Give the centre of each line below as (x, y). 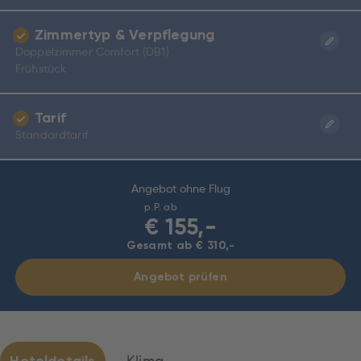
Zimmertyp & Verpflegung (125, 35)
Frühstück (41, 68)
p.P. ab (161, 207)
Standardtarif (52, 135)
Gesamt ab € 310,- (180, 245)
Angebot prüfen (180, 277)
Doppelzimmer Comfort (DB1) (92, 52)
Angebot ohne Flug (180, 189)
